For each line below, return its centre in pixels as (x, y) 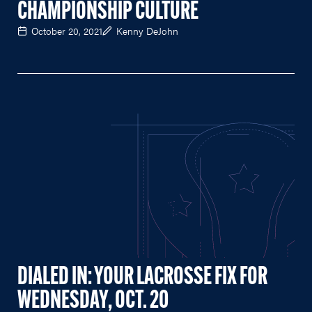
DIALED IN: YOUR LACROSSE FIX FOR (142, 278)
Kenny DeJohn (147, 31)
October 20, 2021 (67, 31)
